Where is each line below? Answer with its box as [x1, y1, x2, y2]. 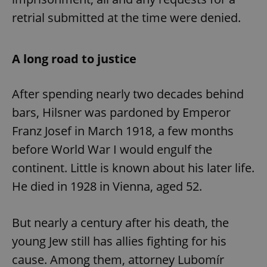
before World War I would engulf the [12, 141, 212, 157]
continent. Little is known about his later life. [12, 159, 254, 176]
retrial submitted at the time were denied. [12, 9, 241, 26]
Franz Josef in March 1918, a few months [12, 122, 234, 139]
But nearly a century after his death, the [12, 214, 229, 231]
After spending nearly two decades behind [12, 85, 244, 102]
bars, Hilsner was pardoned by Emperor [12, 104, 231, 120]
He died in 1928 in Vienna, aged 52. [12, 178, 202, 194]
